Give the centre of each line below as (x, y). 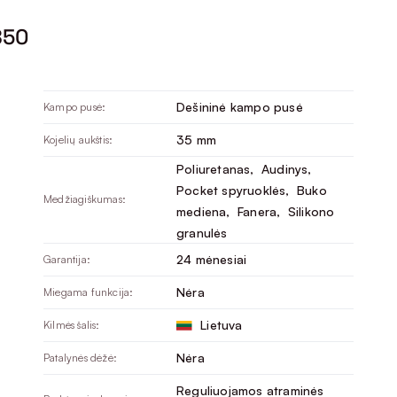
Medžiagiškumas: (85, 198)
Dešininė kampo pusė (240, 106)
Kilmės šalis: (72, 324)
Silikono (311, 212)
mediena (202, 212)
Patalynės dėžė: (80, 357)
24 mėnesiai (212, 259)
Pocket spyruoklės (231, 191)
